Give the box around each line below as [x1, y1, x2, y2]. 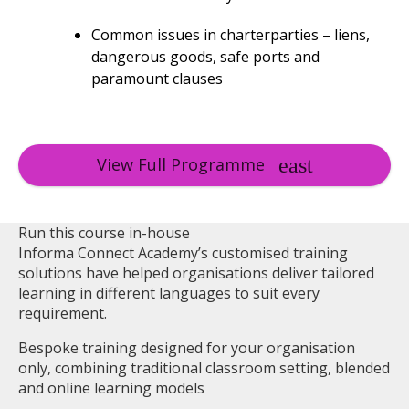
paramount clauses [91, 68, 223, 89]
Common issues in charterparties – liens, [91, 25, 370, 45]
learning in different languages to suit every [18, 283, 320, 303]
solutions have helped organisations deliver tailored [18, 263, 374, 283]
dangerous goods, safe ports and [91, 47, 320, 67]
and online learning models [18, 378, 204, 398]
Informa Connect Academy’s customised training [18, 243, 348, 263]
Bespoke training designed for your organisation [18, 338, 355, 358]
